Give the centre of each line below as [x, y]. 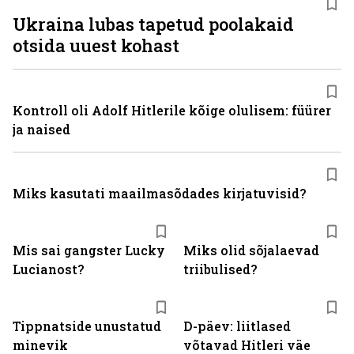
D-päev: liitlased [237, 326]
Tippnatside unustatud [87, 326]
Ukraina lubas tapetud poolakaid [153, 24]
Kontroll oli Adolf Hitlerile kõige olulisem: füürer [172, 110]
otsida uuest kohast [96, 45]
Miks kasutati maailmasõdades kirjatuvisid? [159, 193]
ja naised [41, 129]
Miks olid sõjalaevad [251, 250]
